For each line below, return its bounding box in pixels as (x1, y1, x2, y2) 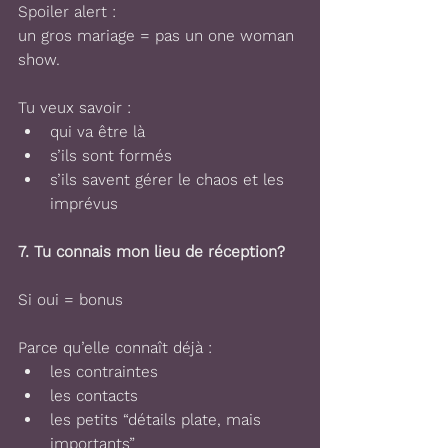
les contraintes (50, 362, 163, 381)
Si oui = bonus (18, 290, 128, 309)
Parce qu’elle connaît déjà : (18, 338, 212, 357)
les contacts (50, 386, 143, 405)
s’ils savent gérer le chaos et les (50, 170, 289, 189)
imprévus (50, 194, 118, 213)
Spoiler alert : (18, 2, 116, 21)
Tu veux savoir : (18, 98, 131, 117)
